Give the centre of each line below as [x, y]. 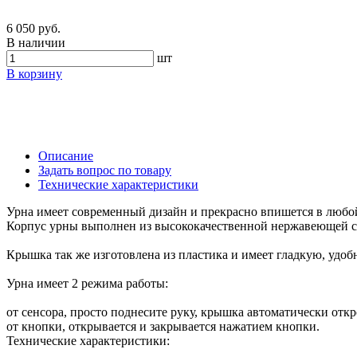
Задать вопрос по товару [105, 170]
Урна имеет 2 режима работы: [87, 283]
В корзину [34, 73]
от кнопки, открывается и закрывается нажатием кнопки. [163, 326]
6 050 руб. [33, 28]
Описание [66, 155]
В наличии [36, 42]
